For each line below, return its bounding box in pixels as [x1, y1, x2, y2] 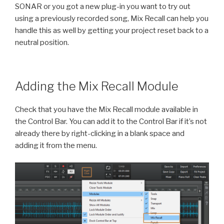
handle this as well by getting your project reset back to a [15, 26, 208, 35]
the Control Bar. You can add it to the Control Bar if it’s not [15, 116, 207, 126]
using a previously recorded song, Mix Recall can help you [15, 14, 208, 23]
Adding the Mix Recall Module [15, 78, 178, 93]
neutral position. [15, 38, 69, 47]
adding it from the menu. [15, 140, 97, 150]
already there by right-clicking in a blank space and [15, 128, 184, 138]
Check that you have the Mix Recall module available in [15, 104, 198, 114]
